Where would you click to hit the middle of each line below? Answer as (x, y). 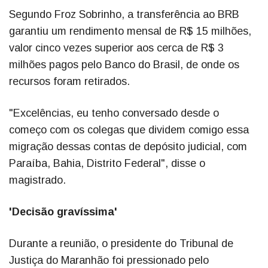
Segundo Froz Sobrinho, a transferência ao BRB (124, 15)
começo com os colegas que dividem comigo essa (129, 130)
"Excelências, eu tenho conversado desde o (114, 113)
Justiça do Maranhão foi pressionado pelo (109, 261)
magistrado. (37, 180)
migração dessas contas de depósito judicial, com (128, 147)
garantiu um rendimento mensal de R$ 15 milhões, (130, 31)
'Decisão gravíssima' (63, 212)
